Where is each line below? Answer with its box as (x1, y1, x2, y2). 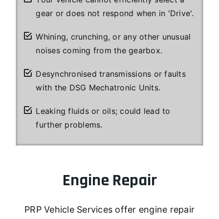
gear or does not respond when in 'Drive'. (36, 8, 194, 18)
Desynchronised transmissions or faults (36, 68, 186, 79)
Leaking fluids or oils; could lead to (36, 106, 171, 116)
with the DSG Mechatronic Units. (36, 82, 160, 92)
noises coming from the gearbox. (36, 45, 162, 55)
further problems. (36, 119, 103, 130)
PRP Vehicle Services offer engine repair (24, 204, 195, 215)
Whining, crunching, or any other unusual (36, 31, 191, 42)
